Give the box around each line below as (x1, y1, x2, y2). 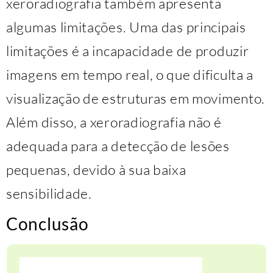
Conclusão (6, 213, 89, 235)
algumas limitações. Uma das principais (6, 18, 246, 36)
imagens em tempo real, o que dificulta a (6, 66, 254, 83)
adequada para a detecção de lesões (6, 137, 230, 155)
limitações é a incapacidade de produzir (6, 42, 249, 60)
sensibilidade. (6, 185, 92, 202)
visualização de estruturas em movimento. (6, 90, 266, 107)
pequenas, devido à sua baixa (6, 161, 186, 179)
